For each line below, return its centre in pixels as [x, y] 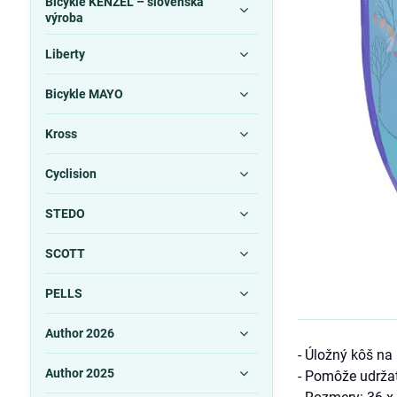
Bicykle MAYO [84, 94]
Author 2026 [79, 333]
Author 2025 [79, 373]
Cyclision [70, 174]
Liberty [65, 54]
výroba [64, 18]
